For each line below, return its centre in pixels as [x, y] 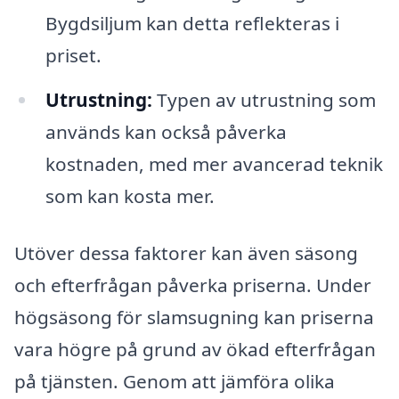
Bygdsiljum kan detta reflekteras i [192, 24]
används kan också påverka [166, 131]
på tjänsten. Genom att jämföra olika [175, 381]
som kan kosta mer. [130, 195]
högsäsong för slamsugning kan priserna [194, 317]
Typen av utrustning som [264, 99]
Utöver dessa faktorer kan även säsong [186, 252]
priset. [73, 56]
